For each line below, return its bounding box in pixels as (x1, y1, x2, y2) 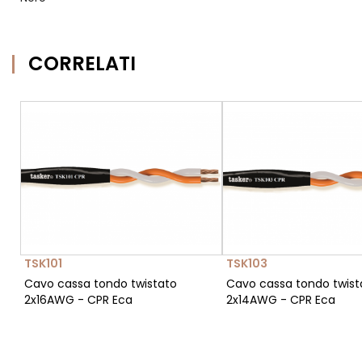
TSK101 (24, 255, 62, 272)
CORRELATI (28, 50, 136, 78)
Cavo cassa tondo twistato (24, 276, 177, 293)
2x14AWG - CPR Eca (226, 292, 335, 309)
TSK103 (226, 255, 267, 272)
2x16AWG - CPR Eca (24, 292, 133, 309)
